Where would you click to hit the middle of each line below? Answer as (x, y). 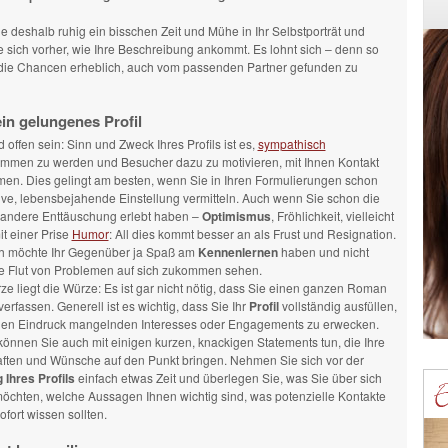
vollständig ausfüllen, (337, 305)
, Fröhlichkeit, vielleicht (332, 215)
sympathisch (291, 143)
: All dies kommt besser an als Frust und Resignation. (252, 233)
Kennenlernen (237, 252)
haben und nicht (323, 251)
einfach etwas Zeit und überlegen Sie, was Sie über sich (228, 377)
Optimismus (236, 216)
